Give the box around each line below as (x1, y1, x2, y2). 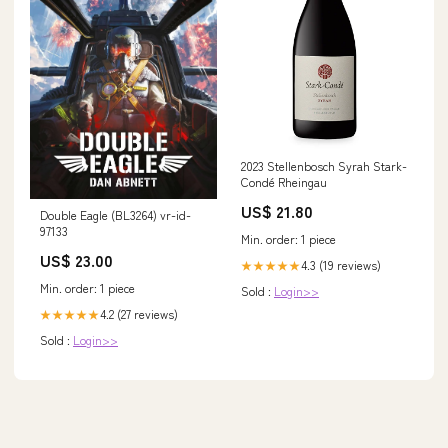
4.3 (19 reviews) (301, 256, 381, 274)
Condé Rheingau (241, 173, 327, 191)
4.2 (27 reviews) (100, 304, 178, 322)
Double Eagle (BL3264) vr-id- (40, 205, 191, 223)
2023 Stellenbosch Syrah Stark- (241, 157, 407, 175)
